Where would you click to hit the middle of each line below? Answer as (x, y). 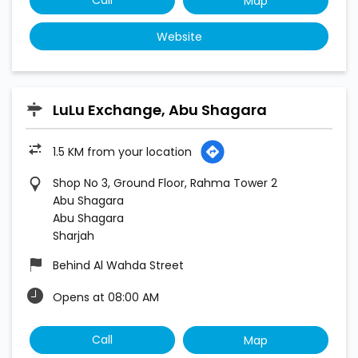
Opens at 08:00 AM (106, 298)
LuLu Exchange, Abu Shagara (160, 110)
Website (179, 37)
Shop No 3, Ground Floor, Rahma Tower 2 (165, 183)
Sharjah (74, 236)
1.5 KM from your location (122, 152)
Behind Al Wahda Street (118, 266)
